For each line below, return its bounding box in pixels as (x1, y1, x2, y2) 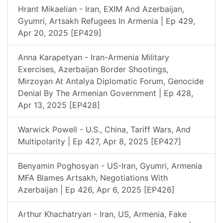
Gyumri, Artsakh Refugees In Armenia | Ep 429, (18, 15, 195, 26)
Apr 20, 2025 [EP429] (18, 27, 102, 38)
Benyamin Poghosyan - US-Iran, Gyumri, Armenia (18, 160, 202, 171)
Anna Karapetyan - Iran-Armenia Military (18, 52, 169, 62)
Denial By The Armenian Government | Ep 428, (18, 88, 193, 98)
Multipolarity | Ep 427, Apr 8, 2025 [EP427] (18, 136, 181, 146)
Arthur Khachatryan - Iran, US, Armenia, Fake (18, 209, 187, 219)
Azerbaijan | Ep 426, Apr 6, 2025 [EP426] (18, 184, 175, 195)
